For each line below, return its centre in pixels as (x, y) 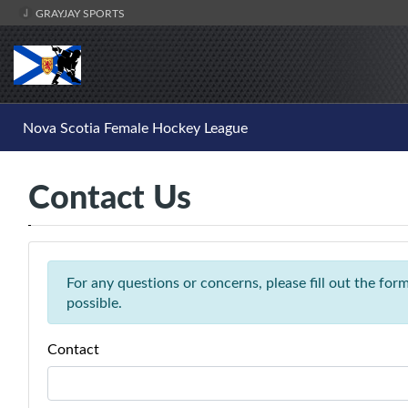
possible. (94, 303)
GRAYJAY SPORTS (79, 13)
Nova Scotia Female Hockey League (135, 128)
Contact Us (110, 196)
